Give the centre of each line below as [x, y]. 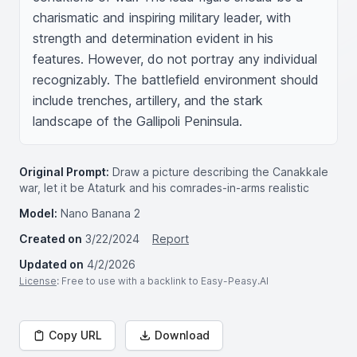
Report [171, 239]
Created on [51, 239]
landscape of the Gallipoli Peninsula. [137, 121]
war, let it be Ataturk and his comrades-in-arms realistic [164, 188]
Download [182, 335]
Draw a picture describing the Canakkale [220, 172]
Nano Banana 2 [100, 213]
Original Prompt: [64, 172]
